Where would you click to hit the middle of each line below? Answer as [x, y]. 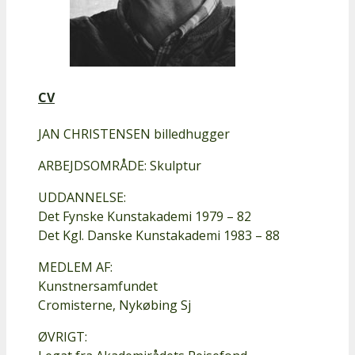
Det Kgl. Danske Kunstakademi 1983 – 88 [159, 235]
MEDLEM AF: [75, 267]
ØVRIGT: [63, 336]
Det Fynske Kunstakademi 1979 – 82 [145, 216]
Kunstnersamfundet [98, 286]
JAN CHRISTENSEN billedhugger [134, 134]
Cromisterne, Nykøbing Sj [115, 305]
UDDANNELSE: [82, 197]
